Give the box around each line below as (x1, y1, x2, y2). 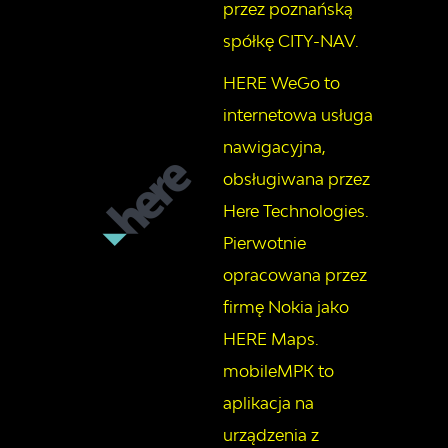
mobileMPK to (223, 361, 334, 382)
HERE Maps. (223, 329, 319, 350)
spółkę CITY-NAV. (223, 31, 359, 52)
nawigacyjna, (223, 137, 326, 158)
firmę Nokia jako (223, 297, 349, 318)
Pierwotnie (223, 233, 306, 254)
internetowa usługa (223, 105, 373, 126)
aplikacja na (223, 393, 314, 414)
